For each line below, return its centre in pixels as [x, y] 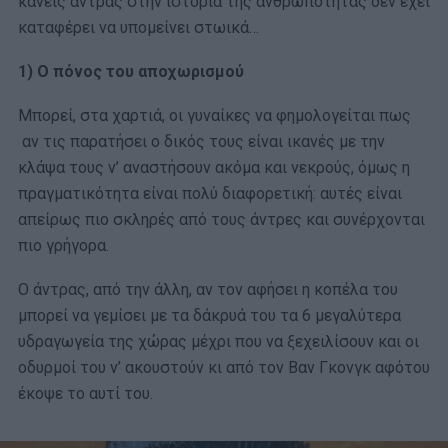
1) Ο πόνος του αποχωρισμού [131, 72]
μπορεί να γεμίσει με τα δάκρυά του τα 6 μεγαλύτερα [209, 316]
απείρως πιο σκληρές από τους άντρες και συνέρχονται [221, 220]
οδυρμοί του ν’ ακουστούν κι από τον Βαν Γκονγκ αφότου [224, 368]
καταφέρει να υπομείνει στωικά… [138, 28]
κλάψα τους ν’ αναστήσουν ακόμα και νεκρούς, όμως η [214, 168]
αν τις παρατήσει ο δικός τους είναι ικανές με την [201, 142]
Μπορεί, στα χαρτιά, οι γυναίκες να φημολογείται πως [214, 116]
